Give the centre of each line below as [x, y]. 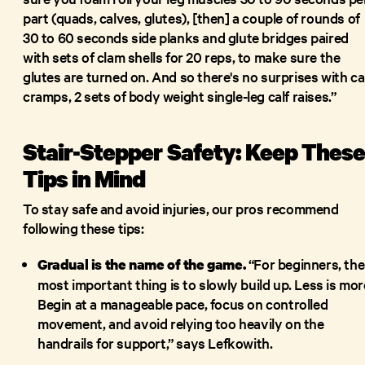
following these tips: [84, 227]
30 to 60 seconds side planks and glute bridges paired [186, 37]
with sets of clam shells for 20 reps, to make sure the [182, 56]
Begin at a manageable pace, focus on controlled [183, 303]
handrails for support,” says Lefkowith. [157, 342]
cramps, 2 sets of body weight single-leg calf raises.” [180, 95]
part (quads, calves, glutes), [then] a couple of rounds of [191, 17]
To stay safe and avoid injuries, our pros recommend [181, 208]
